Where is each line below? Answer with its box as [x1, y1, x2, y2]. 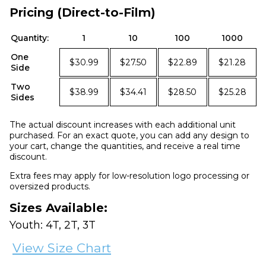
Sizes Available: [9, 200, 107, 215]
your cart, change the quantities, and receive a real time [9, 141, 240, 151]
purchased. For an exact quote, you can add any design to [9, 130, 249, 141]
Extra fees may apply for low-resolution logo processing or [9, 170, 249, 181]
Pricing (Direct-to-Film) [9, 5, 156, 20]
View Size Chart [12, 240, 111, 256]
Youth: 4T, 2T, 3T [9, 218, 96, 232]
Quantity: [11, 33, 49, 43]
